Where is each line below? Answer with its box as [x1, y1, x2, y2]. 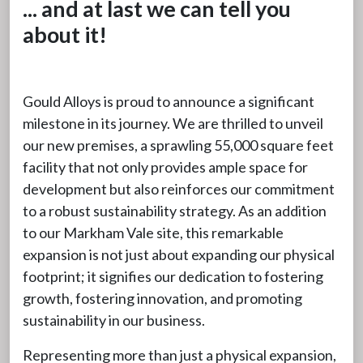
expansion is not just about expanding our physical [23, 245, 335, 263]
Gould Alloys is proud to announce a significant [23, 92, 314, 110]
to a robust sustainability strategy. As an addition [23, 201, 327, 220]
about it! [23, 20, 107, 48]
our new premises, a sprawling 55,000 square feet [23, 135, 334, 154]
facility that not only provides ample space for [23, 157, 308, 176]
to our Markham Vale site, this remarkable [23, 223, 284, 241]
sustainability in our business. [23, 310, 205, 329]
